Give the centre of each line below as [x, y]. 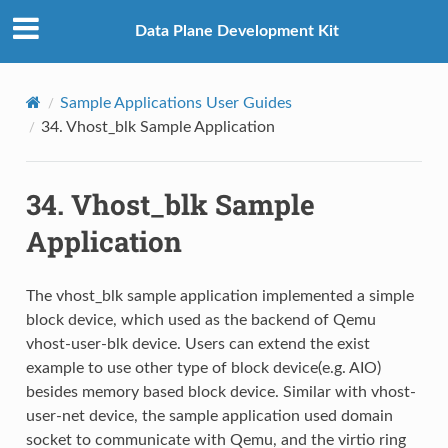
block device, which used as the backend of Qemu [200, 319]
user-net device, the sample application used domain [209, 415]
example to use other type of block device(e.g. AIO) [203, 367]
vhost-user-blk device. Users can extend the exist [197, 343]
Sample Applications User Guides [175, 102]
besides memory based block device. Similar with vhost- [220, 391]
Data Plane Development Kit [237, 31]
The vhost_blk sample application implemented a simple [219, 295]
